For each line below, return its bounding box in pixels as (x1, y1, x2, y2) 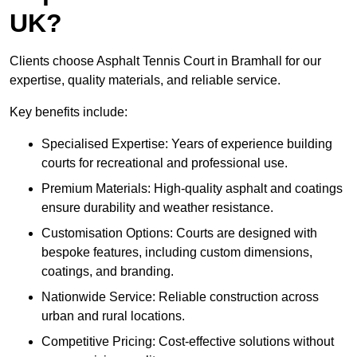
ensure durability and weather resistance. (41, 201, 273, 215)
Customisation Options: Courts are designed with (41, 226, 317, 241)
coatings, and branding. (41, 265, 174, 279)
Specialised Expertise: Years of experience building (41, 137, 332, 151)
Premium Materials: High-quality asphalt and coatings (41, 182, 343, 196)
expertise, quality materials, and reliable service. (10, 73, 284, 88)
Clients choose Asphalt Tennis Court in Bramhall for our (10, 54, 321, 69)
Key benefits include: (10, 105, 127, 120)
